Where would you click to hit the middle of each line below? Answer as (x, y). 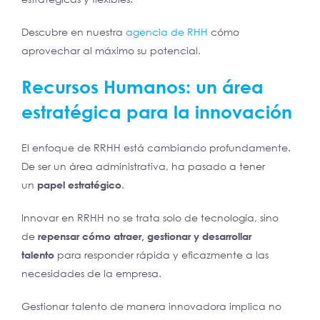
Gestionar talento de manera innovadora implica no (151, 306)
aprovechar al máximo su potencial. (111, 51)
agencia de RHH (167, 32)
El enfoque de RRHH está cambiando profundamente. (156, 148)
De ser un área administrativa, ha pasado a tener (143, 166)
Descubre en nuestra (74, 32)
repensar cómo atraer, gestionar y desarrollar (145, 236)
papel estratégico (79, 185)
